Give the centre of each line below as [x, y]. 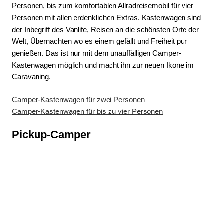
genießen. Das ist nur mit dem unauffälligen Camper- [96, 53]
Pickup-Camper [51, 134]
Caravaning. [31, 76]
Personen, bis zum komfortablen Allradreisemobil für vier [103, 5]
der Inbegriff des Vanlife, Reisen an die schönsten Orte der [105, 29]
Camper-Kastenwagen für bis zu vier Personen [87, 111]
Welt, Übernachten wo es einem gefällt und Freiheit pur [99, 41]
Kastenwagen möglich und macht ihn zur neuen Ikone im [103, 65]
